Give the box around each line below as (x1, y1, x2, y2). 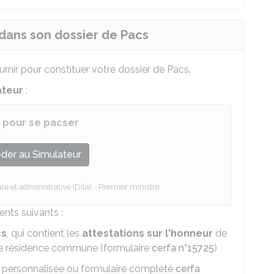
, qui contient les (7, 228, 82, 239)
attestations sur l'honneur (82, 228, 213, 239)
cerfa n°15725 (152, 242, 214, 254)
